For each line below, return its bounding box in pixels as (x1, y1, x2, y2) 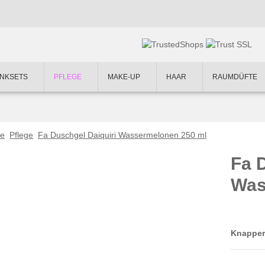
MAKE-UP (108, 73, 142, 81)
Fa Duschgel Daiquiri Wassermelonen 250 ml (38, 130, 206, 140)
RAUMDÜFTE (212, 73, 259, 81)
